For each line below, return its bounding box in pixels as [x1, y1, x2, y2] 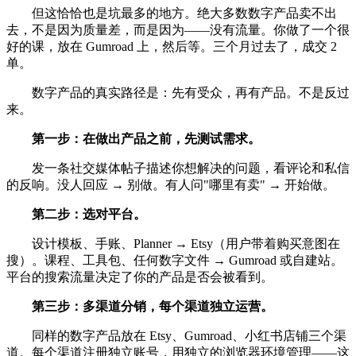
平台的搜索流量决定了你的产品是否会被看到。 [6, 269, 273, 284]
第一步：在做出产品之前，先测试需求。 [32, 131, 261, 145]
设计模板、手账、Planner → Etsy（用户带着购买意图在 [6, 236, 340, 250]
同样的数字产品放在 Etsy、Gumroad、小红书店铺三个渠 [6, 328, 346, 342]
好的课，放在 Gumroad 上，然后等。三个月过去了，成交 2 [6, 39, 337, 53]
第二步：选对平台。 [32, 207, 146, 221]
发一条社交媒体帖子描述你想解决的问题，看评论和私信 [6, 161, 350, 175]
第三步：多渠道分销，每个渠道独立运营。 [32, 299, 273, 313]
